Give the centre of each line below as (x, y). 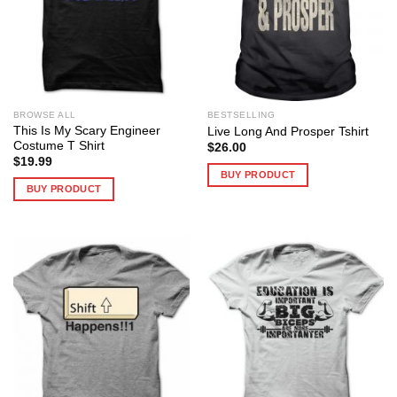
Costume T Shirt (58, 146)
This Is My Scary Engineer (86, 131)
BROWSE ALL (44, 115)
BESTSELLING (241, 115)
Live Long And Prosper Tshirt (288, 131)
